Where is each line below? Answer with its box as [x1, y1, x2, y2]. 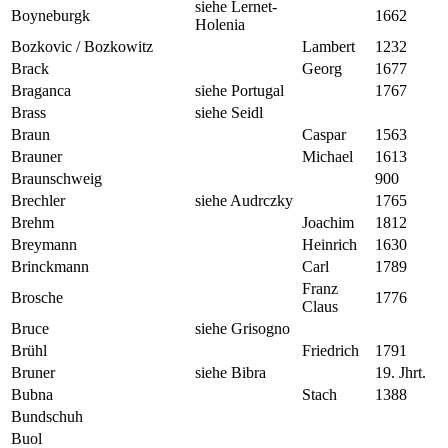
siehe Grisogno [195, 319, 290, 337]
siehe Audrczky [195, 191, 293, 209]
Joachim [302, 213, 354, 231]
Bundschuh [11, 407, 83, 425]
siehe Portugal [195, 81, 284, 99]
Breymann [11, 235, 77, 253]
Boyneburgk [11, 6, 90, 24]
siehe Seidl [195, 103, 263, 121]
